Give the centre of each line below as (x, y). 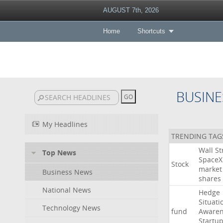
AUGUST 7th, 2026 (131, 10)
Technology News (71, 208)
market (210, 169)
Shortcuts (151, 31)
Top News (59, 153)
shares (210, 178)
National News (67, 190)
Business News (67, 172)
